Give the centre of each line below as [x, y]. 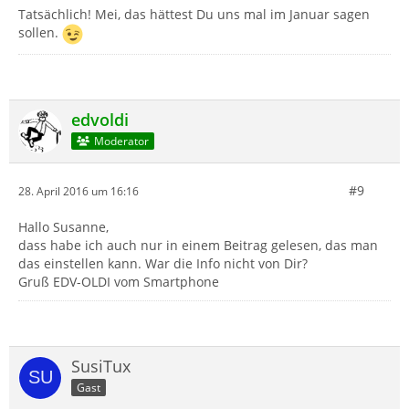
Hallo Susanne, [63, 227]
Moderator [121, 141]
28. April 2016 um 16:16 [79, 191]
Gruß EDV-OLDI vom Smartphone [119, 282]
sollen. [40, 33]
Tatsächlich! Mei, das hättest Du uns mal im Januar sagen [194, 15]
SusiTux [101, 367]
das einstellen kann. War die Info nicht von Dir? [163, 264]
